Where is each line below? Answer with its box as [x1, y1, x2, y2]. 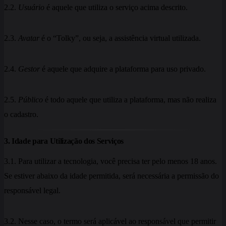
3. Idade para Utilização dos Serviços [4, 137, 124, 146]
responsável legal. [4, 186, 61, 195]
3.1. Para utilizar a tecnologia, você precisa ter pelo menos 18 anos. [4, 157, 217, 166]
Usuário [18, 3, 44, 12]
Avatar [18, 33, 39, 42]
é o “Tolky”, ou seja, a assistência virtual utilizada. [39, 33, 201, 42]
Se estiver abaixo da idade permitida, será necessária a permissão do [4, 172, 219, 181]
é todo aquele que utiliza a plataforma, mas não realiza [43, 95, 216, 104]
